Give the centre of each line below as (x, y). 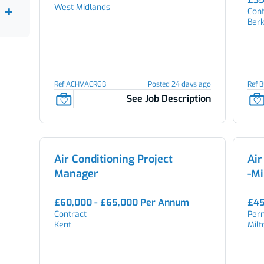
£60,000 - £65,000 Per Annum (121, 202)
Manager (76, 174)
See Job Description (169, 99)
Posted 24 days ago (180, 84)
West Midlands (82, 7)
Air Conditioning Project (113, 159)
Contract (70, 214)
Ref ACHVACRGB (80, 84)
